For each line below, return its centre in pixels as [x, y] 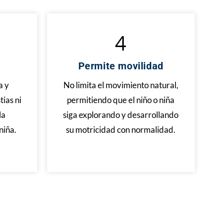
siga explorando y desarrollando [121, 115]
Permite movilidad [121, 66]
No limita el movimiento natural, [121, 85]
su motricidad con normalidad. [121, 130]
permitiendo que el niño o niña [121, 100]
